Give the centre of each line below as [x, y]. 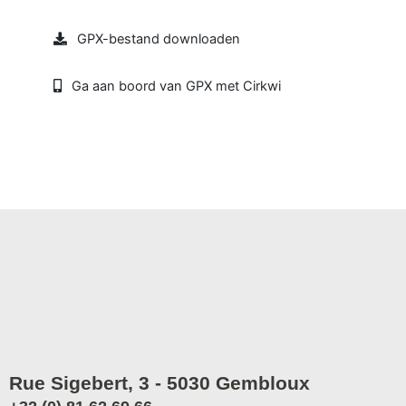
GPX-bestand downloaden [159, 39]
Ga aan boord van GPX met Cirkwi [177, 87]
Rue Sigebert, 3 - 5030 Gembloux [159, 382]
